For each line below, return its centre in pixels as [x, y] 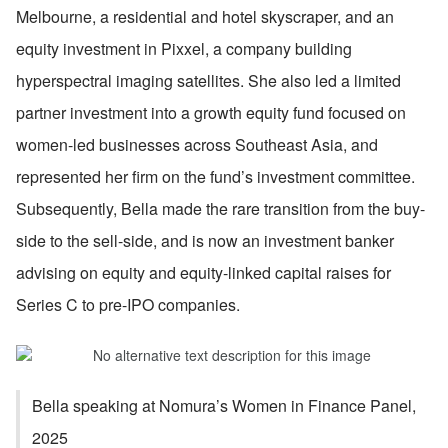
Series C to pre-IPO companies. [128, 304]
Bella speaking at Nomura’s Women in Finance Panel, [224, 405]
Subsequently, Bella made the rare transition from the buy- [220, 208]
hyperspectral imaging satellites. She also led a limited [208, 80]
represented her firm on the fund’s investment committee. [215, 176]
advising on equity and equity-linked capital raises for [203, 272]
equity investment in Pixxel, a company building [184, 48]
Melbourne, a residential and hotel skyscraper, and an [205, 16]
